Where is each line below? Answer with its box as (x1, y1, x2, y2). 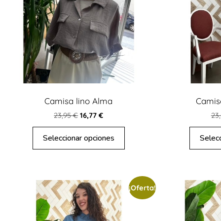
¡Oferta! (128, 183, 156, 193)
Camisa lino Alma (44, 95, 113, 106)
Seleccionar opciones (42, 132, 114, 144)
